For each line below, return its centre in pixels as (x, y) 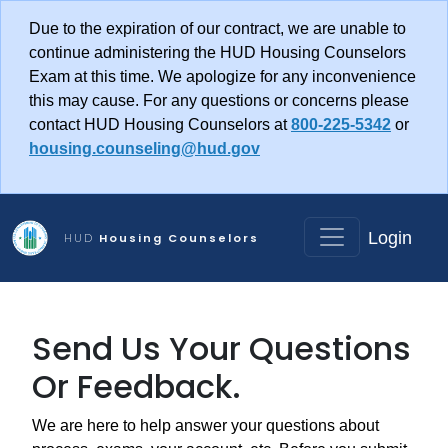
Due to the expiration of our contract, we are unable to (217, 28)
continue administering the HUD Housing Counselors (217, 52)
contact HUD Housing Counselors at (160, 124)
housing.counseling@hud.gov (144, 148)
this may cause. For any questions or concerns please (219, 100)
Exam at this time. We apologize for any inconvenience (222, 76)
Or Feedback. (136, 386)
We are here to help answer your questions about (205, 425)
